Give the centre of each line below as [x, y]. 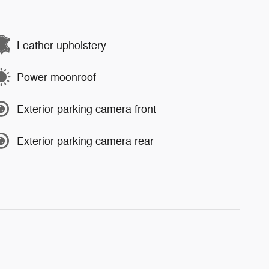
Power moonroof [56, 77]
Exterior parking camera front [86, 109]
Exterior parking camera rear [85, 141]
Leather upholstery [62, 45]
